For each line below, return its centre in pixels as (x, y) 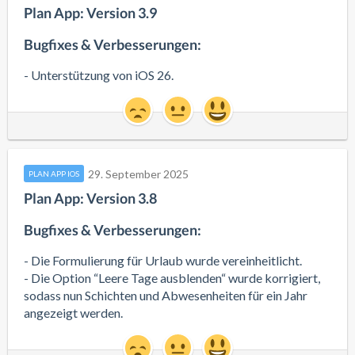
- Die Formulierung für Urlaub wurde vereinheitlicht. (163, 260)
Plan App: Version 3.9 (90, 13)
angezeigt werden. (73, 313)
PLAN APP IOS (54, 174)
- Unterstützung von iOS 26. (99, 75)
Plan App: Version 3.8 (90, 198)
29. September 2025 (138, 174)
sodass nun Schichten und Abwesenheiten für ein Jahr (166, 295)
